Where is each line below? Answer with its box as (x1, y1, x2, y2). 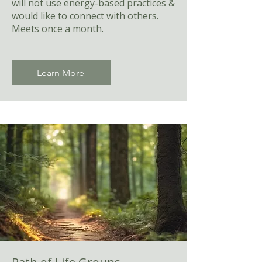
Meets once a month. (12, 22, 104, 35)
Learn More (36, 67, 84, 78)
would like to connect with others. (12, 9, 158, 22)
